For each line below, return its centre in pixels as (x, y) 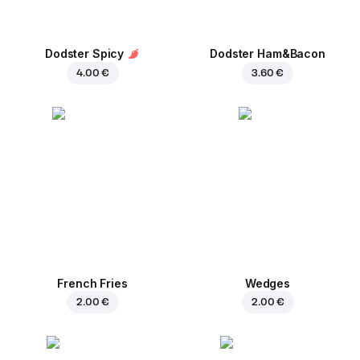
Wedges (268, 284)
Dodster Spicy (84, 54)
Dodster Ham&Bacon (268, 54)
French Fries (92, 284)
